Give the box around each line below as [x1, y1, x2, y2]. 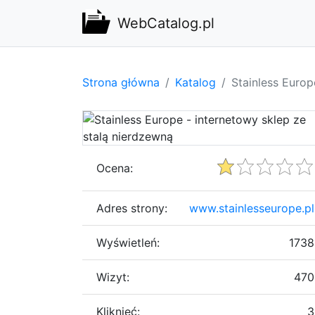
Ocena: [96, 160, 133, 175]
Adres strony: [96, 200, 167, 215]
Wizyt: [96, 269, 129, 284]
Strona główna [82, 75, 160, 89]
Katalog [175, 75, 216, 89]
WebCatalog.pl [117, 15, 214, 32]
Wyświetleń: [96, 235, 160, 250]
